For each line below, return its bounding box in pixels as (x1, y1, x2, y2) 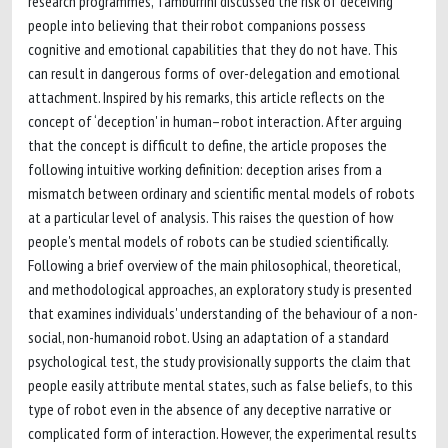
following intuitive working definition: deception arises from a (28, 159, 382, 179)
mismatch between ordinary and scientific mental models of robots (28, 183, 415, 203)
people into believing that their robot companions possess (28, 15, 366, 35)
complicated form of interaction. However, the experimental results (28, 423, 417, 443)
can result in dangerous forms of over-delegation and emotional (28, 63, 400, 83)
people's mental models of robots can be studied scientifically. (28, 231, 388, 251)
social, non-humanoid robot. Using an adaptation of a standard (28, 327, 389, 347)
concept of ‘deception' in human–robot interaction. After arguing (28, 111, 402, 131)
